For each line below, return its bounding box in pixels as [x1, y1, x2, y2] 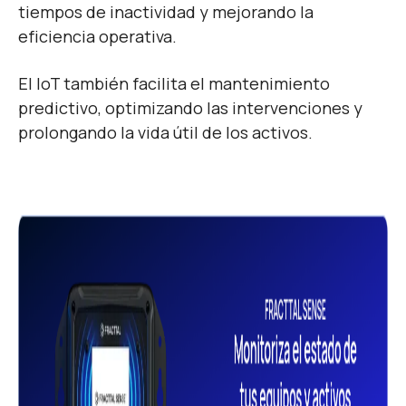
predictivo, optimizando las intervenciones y [18, 96, 362, 119]
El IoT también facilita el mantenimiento [18, 72, 330, 94]
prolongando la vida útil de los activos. [18, 121, 313, 143]
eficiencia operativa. [18, 24, 180, 47]
